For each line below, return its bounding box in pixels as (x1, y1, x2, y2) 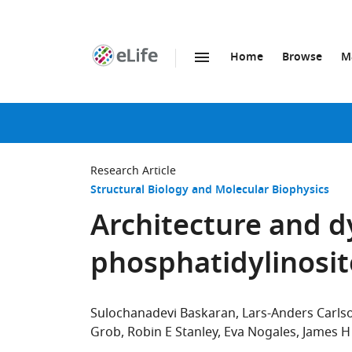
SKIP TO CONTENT (134, 66, 230, 82)
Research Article (90, 163, 176, 179)
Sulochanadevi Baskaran (90, 304, 236, 323)
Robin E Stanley (127, 323, 218, 342)
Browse (282, 49, 322, 67)
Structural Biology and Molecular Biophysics (90, 181, 329, 200)
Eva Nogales (224, 323, 296, 342)
